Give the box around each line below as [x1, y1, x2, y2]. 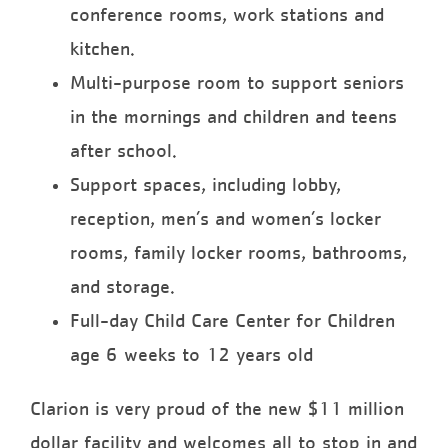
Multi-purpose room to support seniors [70, 72, 404, 93]
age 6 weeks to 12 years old [70, 344, 313, 365]
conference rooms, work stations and [70, 4, 384, 25]
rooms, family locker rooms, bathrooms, [70, 242, 407, 263]
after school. [70, 140, 177, 161]
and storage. [70, 276, 175, 297]
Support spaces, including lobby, [70, 174, 341, 195]
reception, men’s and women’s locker [70, 208, 381, 229]
